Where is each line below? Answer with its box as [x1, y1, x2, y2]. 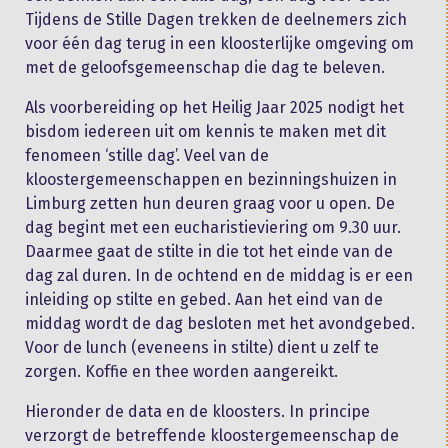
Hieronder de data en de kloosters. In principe [25, 401, 370, 421]
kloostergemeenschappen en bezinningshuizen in [25, 169, 397, 189]
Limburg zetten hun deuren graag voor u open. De [25, 193, 395, 213]
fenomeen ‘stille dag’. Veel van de [25, 145, 269, 165]
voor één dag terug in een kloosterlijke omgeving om [25, 33, 414, 53]
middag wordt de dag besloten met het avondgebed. [25, 313, 415, 333]
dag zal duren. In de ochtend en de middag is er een [25, 265, 413, 285]
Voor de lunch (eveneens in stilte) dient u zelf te [25, 337, 379, 357]
